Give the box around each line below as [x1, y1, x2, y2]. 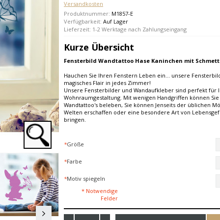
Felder [101, 194, 118, 202]
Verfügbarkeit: [64, 18, 103, 25]
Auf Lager [103, 18, 128, 25]
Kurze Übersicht [64, 41, 134, 53]
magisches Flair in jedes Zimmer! [64, 79, 151, 87]
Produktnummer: [64, 10, 111, 17]
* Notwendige [82, 187, 118, 195]
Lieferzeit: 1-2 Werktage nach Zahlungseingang [64, 26, 187, 33]
